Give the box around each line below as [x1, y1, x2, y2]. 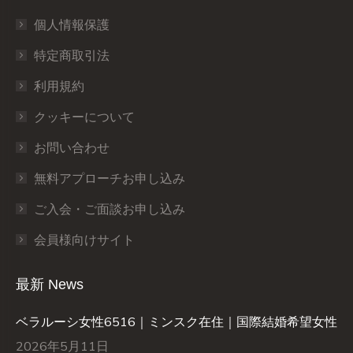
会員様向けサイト [34, 232, 135, 248]
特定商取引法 [34, 47, 110, 64]
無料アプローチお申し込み [34, 170, 185, 187]
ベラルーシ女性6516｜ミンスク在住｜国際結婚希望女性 [16, 314, 337, 330]
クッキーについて [34, 109, 135, 125]
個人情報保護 [34, 17, 110, 33]
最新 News [16, 277, 84, 293]
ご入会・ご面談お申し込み [34, 201, 185, 217]
